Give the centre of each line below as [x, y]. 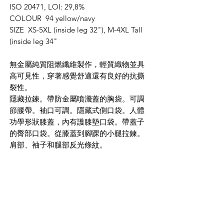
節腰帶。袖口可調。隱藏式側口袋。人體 [77, 110]
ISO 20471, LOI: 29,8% [47, 7]
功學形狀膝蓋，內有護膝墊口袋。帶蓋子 [77, 122]
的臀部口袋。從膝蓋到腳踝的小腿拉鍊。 [77, 133]
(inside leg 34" [33, 41]
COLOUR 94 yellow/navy [52, 18]
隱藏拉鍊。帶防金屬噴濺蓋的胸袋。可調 [77, 99]
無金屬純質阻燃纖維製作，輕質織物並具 [77, 64]
